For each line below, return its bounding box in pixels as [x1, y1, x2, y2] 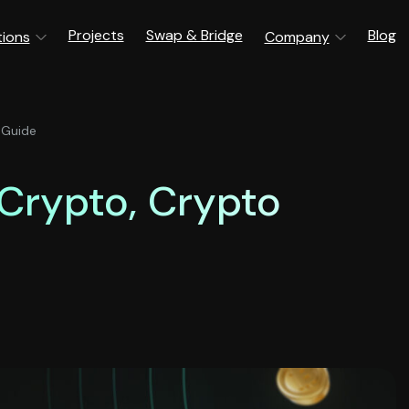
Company [264, 27, 330, 47]
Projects [68, 26, 124, 45]
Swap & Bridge [145, 26, 243, 45]
